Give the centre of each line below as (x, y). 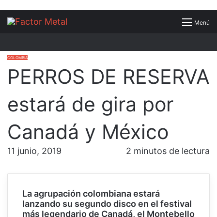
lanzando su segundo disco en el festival (107, 204)
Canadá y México (88, 132)
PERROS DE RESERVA (108, 77)
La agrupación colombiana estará (91, 194)
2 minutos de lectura (167, 151)
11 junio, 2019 (34, 151)
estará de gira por (90, 104)
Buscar (187, 22)
